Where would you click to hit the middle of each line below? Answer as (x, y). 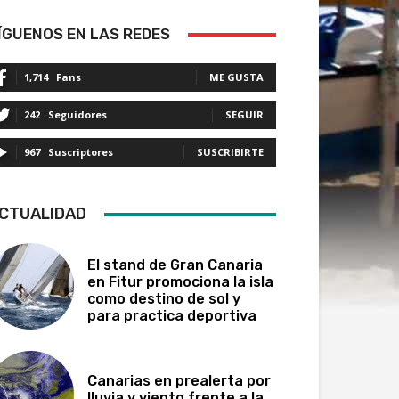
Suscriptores (81, 152)
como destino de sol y (164, 298)
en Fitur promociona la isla (181, 281)
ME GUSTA (236, 77)
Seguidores (77, 114)
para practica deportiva (172, 315)
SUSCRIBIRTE (230, 152)
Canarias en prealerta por (179, 381)
